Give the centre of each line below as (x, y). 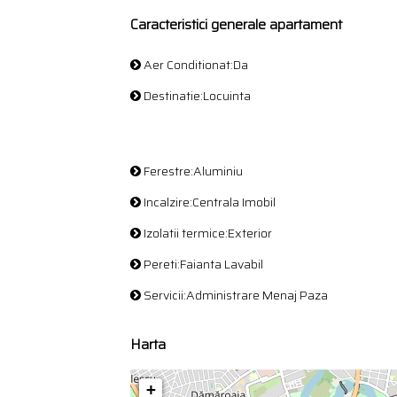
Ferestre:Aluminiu (192, 171)
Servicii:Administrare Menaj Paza (234, 295)
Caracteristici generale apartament (236, 24)
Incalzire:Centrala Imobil (208, 202)
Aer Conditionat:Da (195, 65)
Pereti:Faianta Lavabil (202, 264)
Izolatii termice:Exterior (206, 233)
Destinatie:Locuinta (196, 96)
